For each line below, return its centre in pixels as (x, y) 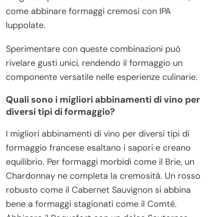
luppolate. (26, 25)
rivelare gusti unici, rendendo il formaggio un (94, 63)
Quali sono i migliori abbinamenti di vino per (103, 100)
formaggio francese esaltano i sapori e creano (98, 148)
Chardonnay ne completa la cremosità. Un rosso (103, 176)
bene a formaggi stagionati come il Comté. (91, 204)
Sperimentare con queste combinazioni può (93, 49)
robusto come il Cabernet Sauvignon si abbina (98, 190)
